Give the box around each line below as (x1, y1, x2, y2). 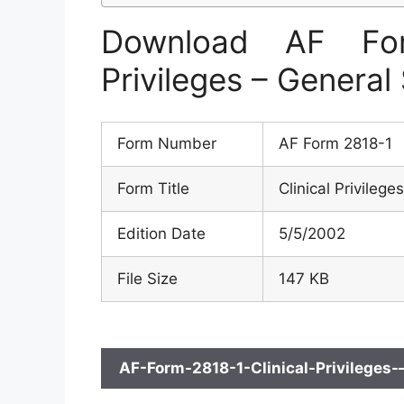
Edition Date (117, 224, 206, 243)
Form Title (117, 179, 189, 197)
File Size (117, 269, 178, 288)
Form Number (117, 133, 216, 152)
